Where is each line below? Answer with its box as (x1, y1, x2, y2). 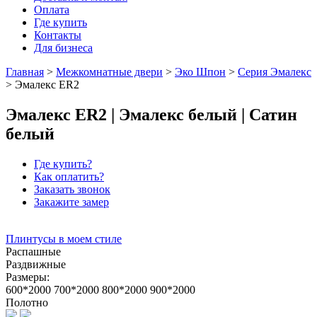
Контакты (34, 29, 81, 41)
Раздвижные (6, 258, 66, 270)
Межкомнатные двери (56, 66, 163, 78)
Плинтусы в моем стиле (6, 232, 122, 245)
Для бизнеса (34, 42, 93, 54)
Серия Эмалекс (238, 66, 311, 78)
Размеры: (6, 270, 50, 283)
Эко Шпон (175, 66, 226, 78)
